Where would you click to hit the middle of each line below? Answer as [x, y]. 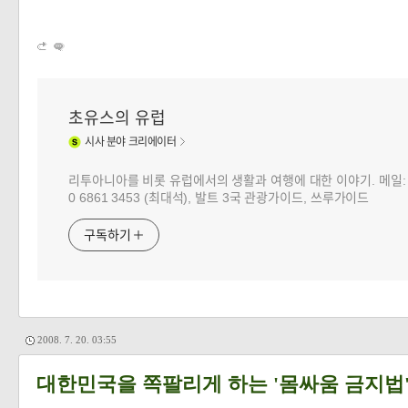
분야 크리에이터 [140, 142]
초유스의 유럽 [117, 119]
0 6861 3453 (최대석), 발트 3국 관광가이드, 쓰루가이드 [219, 198]
